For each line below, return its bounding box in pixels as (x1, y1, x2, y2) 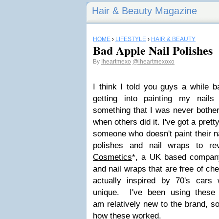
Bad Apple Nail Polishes (93, 42, 213, 59)
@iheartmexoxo (132, 58, 175, 65)
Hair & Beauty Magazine (92, 5, 197, 16)
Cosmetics (93, 153, 132, 162)
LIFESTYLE (115, 36, 146, 43)
